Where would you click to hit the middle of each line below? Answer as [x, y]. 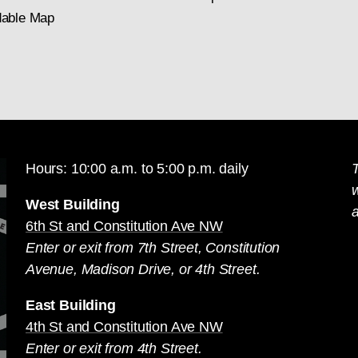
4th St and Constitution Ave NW [124, 327]
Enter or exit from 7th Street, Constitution [153, 248]
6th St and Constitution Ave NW [124, 226]
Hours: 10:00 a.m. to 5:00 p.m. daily [137, 169]
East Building [71, 305]
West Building [73, 205]
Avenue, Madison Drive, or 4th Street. [143, 269]
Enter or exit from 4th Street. [114, 348]
